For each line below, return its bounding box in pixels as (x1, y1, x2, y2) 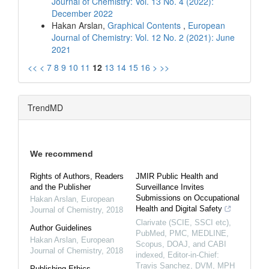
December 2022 (52, 7, 113, 19)
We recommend (30, 148, 93, 159)
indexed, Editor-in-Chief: (136, 250, 219, 259)
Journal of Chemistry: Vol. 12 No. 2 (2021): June (52, 31, 235, 43)
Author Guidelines (30, 223, 92, 232)
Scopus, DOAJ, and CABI (136, 239, 226, 249)
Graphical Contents (107, 19, 183, 31)
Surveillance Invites (136, 182, 204, 192)
